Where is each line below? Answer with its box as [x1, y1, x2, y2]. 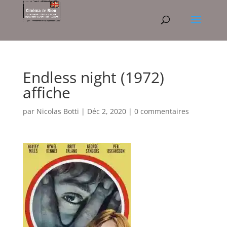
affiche [22, 82, 70, 103]
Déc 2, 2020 [87, 106, 126, 116]
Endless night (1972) [22, 67, 164, 88]
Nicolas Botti [36, 106, 79, 116]
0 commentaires [134, 106, 189, 116]
